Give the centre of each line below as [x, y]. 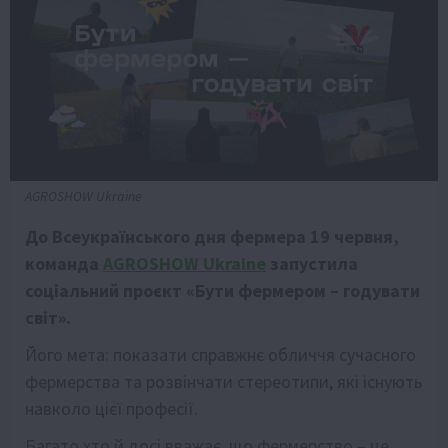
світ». [48, 317]
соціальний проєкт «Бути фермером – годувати [222, 290]
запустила [312, 263]
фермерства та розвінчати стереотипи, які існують [223, 381]
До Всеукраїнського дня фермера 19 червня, [214, 236]
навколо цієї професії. [111, 408]
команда [64, 263]
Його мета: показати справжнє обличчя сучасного [220, 354]
